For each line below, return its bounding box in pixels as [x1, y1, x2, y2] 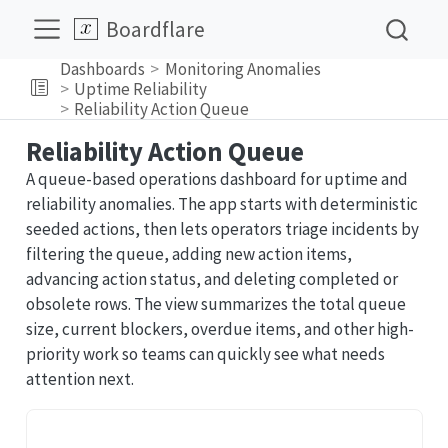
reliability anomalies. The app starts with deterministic [25, 193, 418, 215]
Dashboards [59, 57, 145, 80]
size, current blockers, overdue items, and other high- [25, 318, 414, 340]
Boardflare [106, 15, 206, 43]
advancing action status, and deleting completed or [25, 268, 398, 290]
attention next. [25, 368, 134, 390]
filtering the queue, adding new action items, [25, 243, 352, 265]
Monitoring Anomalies [165, 57, 322, 80]
